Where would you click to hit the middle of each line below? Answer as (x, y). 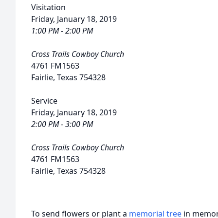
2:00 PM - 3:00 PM (62, 124)
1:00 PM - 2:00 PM (62, 31)
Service (44, 101)
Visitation (48, 7)
